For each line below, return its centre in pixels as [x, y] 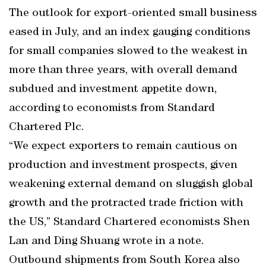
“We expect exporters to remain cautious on [123, 147]
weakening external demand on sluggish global [131, 185]
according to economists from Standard [112, 109]
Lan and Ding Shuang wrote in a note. [107, 242]
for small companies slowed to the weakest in [128, 52]
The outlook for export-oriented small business [133, 14]
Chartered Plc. [47, 128]
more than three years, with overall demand [123, 71]
